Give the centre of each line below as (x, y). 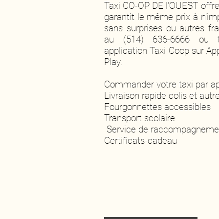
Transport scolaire (140, 118)
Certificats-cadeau (141, 141)
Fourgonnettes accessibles (157, 107)
